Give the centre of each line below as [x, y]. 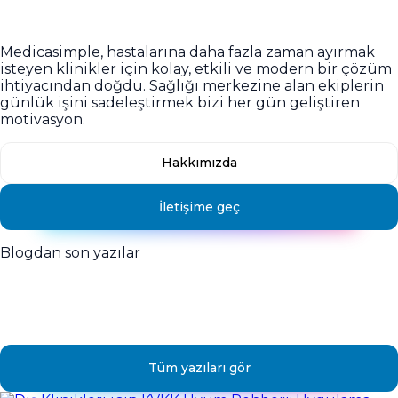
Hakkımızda [199, 162]
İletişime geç [199, 207]
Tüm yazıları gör [199, 368]
